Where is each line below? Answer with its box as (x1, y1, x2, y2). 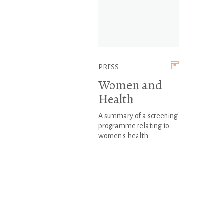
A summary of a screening (98, 112, 178, 120)
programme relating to (98, 122, 169, 130)
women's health (98, 132, 148, 140)
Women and (98, 77, 162, 94)
